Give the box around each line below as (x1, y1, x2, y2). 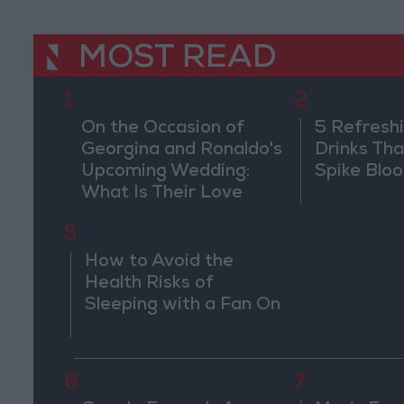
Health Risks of (85, 275, 215, 294)
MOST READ (78, 44, 277, 78)
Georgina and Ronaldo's (80, 141, 282, 160)
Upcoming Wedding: (80, 162, 250, 181)
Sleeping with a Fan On (85, 297, 281, 316)
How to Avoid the (85, 253, 234, 272)
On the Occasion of (80, 119, 244, 138)
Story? (80, 206, 140, 225)
